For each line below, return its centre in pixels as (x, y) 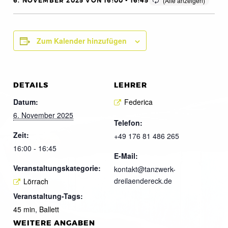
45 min (24, 209)
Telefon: (128, 122)
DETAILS (31, 85)
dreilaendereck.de (143, 180)
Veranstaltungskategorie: (57, 168)
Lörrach (36, 181)
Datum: (26, 102)
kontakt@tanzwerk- (145, 169)
